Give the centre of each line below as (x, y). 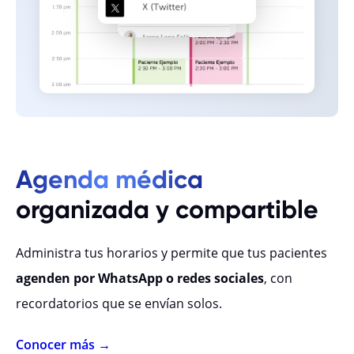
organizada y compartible (167, 209)
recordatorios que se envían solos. (119, 303)
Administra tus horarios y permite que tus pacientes (171, 252)
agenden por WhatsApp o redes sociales (140, 278)
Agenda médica (109, 179)
